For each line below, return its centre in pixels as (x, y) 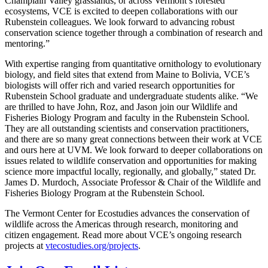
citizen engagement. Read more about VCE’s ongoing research (123, 235)
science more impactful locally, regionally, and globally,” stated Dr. (130, 172)
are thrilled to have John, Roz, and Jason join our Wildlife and (121, 107)
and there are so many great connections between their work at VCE (133, 139)
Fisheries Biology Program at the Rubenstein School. (105, 193)
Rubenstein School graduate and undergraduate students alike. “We (131, 96)
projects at (25, 246)
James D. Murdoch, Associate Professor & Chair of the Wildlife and (133, 182)
